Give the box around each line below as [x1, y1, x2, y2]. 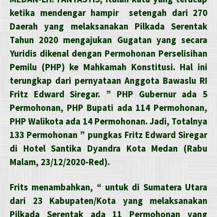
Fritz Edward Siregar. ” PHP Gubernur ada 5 [10, 88, 207, 100]
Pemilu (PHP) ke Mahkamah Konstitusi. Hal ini [10, 61, 207, 73]
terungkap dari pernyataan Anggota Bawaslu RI [10, 75, 207, 86]
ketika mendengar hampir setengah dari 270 [10, 7, 207, 18]
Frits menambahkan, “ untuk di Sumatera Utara [10, 181, 207, 193]
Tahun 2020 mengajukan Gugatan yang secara [10, 34, 207, 46]
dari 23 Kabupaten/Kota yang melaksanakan [10, 195, 207, 206]
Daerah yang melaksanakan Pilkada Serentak [10, 20, 207, 32]
